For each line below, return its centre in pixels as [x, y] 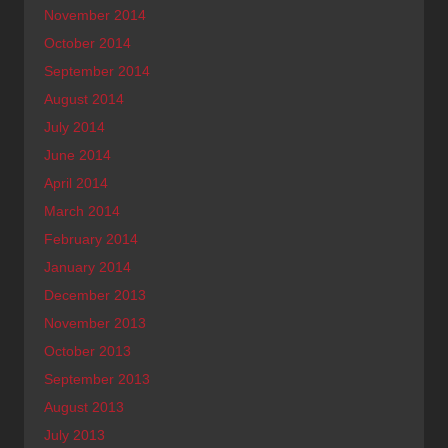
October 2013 [87, 350]
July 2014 [74, 126]
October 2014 [87, 42]
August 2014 [84, 98]
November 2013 [95, 322]
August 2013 [84, 406]
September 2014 [97, 70]
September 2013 [97, 378]
